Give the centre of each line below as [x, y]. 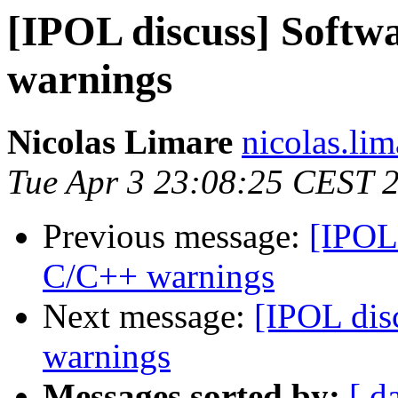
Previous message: [176, 236]
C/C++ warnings [159, 276]
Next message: [148, 316]
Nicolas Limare [120, 142]
